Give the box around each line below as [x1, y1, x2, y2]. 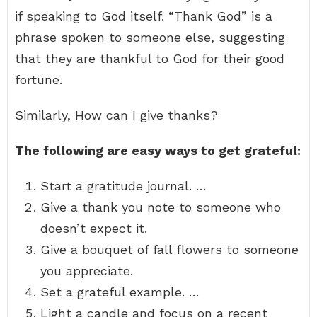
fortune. [15, 72, 62, 87]
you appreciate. [40, 263, 133, 278]
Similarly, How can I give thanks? [15, 108, 218, 122]
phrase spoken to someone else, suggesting [15, 30, 285, 45]
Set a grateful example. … [40, 284, 200, 299]
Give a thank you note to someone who [40, 200, 281, 214]
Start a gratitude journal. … [40, 178, 207, 193]
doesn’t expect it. [40, 221, 147, 236]
